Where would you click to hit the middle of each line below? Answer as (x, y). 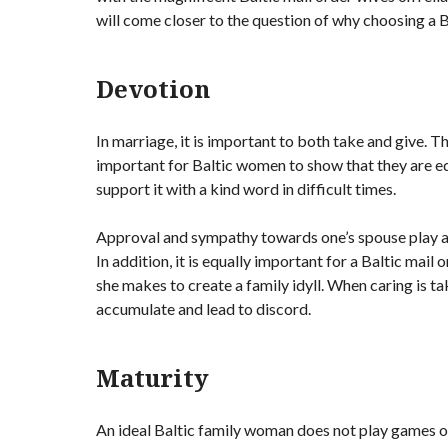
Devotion (153, 89)
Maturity (152, 378)
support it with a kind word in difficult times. (246, 189)
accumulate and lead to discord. (203, 309)
